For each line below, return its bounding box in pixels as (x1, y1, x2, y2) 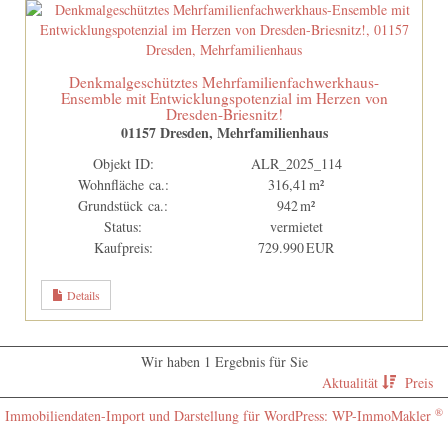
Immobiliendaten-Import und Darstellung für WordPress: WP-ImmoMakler (5, 406, 432, 426)
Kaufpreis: (93, 237, 153, 257)
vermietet (269, 216, 323, 236)
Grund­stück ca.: (78, 195, 169, 215)
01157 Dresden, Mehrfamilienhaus (120, 121, 328, 143)
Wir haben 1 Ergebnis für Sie (140, 351, 308, 371)
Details (64, 286, 100, 303)
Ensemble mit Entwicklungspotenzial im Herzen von (60, 87, 388, 108)
